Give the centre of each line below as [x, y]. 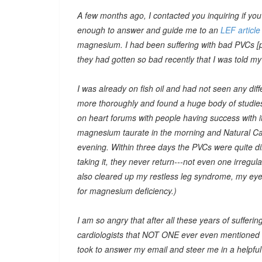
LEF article [240, 30]
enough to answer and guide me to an [149, 30]
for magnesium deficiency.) [127, 191]
